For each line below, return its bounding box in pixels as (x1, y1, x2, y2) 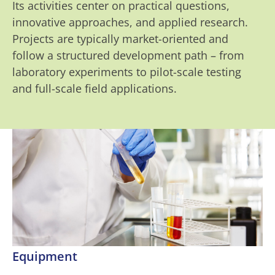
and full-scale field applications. (12, 81, 177, 96)
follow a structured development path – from (12, 48, 244, 63)
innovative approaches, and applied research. (12, 15, 248, 29)
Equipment (12, 248, 77, 265)
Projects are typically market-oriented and (12, 31, 228, 46)
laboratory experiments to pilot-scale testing (12, 64, 241, 79)
